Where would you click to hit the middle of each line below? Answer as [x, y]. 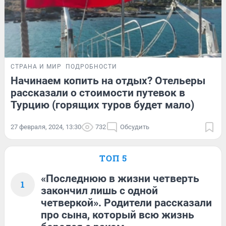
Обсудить [135, 127]
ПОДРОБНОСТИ [91, 66]
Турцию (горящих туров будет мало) [102, 105]
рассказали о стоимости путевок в [98, 93]
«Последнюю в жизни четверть [120, 178]
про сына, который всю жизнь [118, 215]
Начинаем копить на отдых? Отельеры [108, 80]
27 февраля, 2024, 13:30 [46, 127]
